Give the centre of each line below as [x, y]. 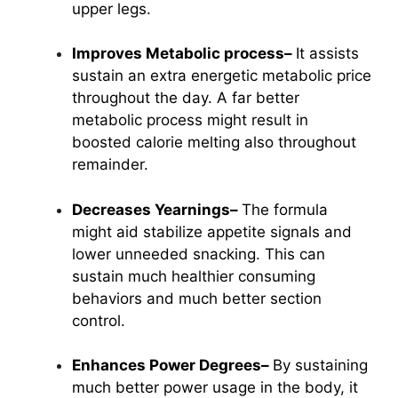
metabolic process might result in [190, 120]
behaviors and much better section [197, 298]
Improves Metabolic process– [184, 54]
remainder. [110, 165]
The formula [285, 209]
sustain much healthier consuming [194, 276]
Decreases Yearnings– [157, 209]
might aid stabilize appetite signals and [212, 231]
